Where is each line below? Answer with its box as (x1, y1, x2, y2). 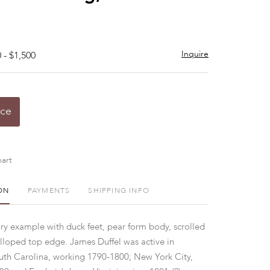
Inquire (181, 50, 209, 58)
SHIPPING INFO (88, 187, 149, 195)
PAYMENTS (27, 187, 71, 195)
